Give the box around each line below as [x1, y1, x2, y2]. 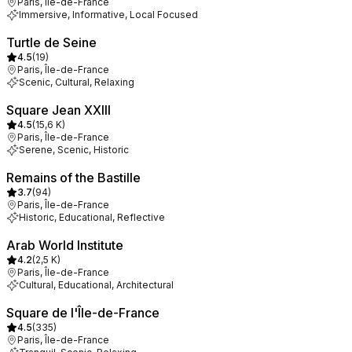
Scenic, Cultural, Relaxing [19, 76, 134, 88]
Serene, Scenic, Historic [19, 144, 129, 156]
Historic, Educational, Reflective [19, 211, 165, 223]
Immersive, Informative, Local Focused [19, 9, 198, 20]
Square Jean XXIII [6, 102, 111, 118]
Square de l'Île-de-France [6, 305, 159, 321]
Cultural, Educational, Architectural [19, 279, 174, 291]
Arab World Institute [6, 237, 123, 253]
